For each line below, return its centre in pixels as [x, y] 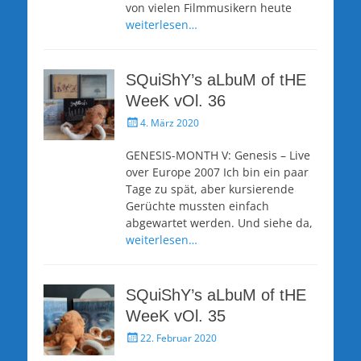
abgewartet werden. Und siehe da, [219, 222]
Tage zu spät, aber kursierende [210, 189]
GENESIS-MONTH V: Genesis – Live [218, 155]
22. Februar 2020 [178, 338]
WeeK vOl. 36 [176, 100]
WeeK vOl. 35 [176, 315]
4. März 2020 [170, 122]
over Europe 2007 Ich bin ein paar [217, 172]
